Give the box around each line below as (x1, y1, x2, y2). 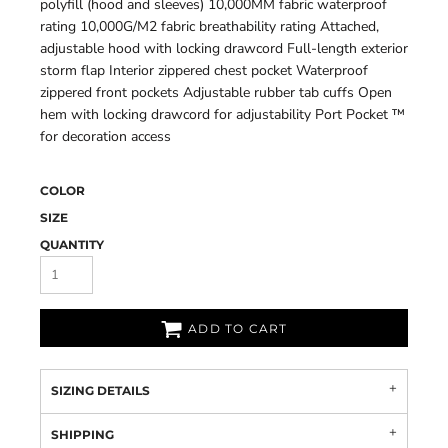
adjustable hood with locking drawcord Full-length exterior (40, 39, 408, 58)
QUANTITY (40, 237, 104, 252)
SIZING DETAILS (51, 383, 150, 398)
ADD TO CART (188, 321, 288, 337)
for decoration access (40, 127, 171, 146)
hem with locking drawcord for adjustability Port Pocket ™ (40, 105, 405, 124)
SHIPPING (51, 427, 114, 442)
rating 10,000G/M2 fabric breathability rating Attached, (40, 17, 379, 36)
